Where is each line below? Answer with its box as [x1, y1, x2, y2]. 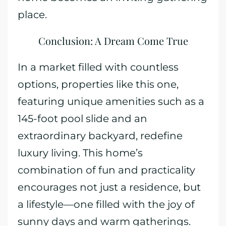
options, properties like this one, [18, 78, 179, 90]
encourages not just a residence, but [18, 181, 201, 193]
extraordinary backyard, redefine [18, 130, 183, 142]
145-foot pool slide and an [18, 112, 147, 125]
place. [18, 9, 47, 21]
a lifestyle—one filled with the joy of [18, 198, 195, 210]
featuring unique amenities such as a [18, 95, 204, 107]
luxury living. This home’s [18, 147, 143, 159]
